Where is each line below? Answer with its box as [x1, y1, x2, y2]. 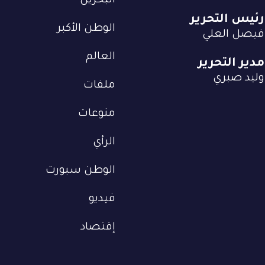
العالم [86, 51, 115, 63]
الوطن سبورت [46, 164, 115, 177]
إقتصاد [80, 221, 115, 234]
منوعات [78, 108, 115, 120]
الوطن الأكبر [57, 22, 115, 35]
